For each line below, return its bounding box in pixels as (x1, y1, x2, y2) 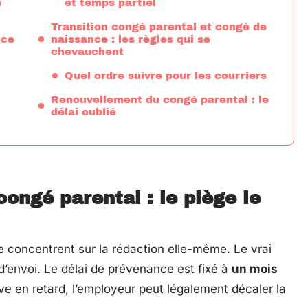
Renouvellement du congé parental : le (51, 94, 269, 105)
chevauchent (51, 46, 124, 57)
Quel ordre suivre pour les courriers (65, 70, 267, 81)
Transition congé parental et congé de (51, 21, 267, 32)
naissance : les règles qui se (51, 34, 210, 45)
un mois (232, 262, 278, 276)
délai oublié (51, 107, 116, 118)
